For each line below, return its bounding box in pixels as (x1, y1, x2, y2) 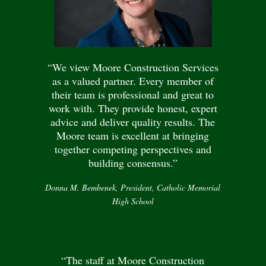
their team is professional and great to (52, 87, 214, 102)
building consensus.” (88, 156, 178, 170)
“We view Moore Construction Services (47, 60, 218, 75)
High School (112, 195, 154, 207)
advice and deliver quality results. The (50, 115, 216, 129)
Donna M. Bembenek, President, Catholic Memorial (45, 182, 221, 194)
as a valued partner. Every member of (52, 74, 214, 88)
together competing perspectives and (54, 142, 211, 157)
